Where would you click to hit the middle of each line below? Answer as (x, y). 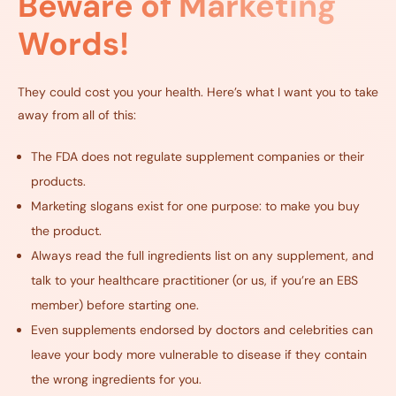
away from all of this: (77, 115)
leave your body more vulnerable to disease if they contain (199, 355)
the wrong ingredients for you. (116, 380)
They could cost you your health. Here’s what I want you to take (198, 92)
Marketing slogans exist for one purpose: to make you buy (195, 206)
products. (58, 182)
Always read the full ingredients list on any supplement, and (202, 256)
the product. (66, 231)
